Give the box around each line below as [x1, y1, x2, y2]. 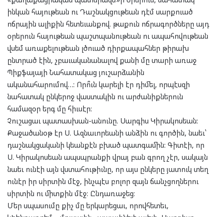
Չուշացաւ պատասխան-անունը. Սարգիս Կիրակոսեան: [7, 116, 198, 126]
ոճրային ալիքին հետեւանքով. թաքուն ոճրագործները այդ [7, 19, 209, 29]
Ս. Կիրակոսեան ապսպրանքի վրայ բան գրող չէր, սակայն [7, 152, 208, 162]
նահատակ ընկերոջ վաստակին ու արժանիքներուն [7, 92, 183, 102]
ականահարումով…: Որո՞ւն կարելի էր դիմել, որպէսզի [7, 79, 190, 90]
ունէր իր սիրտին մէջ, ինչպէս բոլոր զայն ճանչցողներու [7, 176, 199, 186]
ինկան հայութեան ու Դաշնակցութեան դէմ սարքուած [7, 7, 193, 17]
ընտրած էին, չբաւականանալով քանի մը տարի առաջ [7, 55, 197, 65]
